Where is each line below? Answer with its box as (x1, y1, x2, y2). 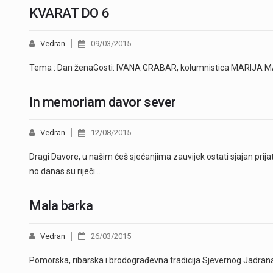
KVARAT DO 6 (29, 5, 110, 21)
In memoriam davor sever (29, 94, 176, 110)
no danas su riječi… (29, 166, 101, 176)
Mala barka (29, 197, 93, 213)
